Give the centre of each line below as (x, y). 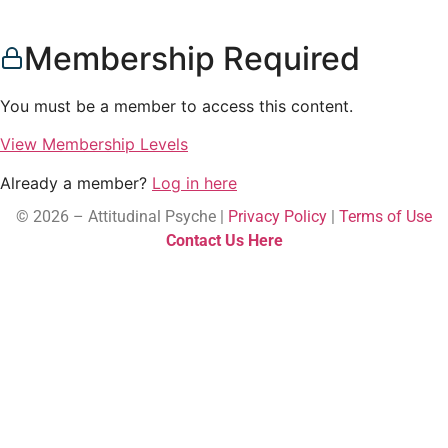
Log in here (194, 182)
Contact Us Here (224, 240)
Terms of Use (385, 216)
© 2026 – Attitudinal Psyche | (122, 216)
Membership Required (192, 58)
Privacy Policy (277, 216)
